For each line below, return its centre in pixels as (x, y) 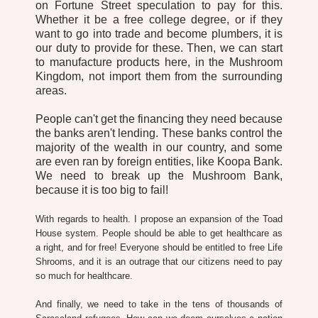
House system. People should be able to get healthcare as (159, 233)
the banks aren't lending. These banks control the (159, 133)
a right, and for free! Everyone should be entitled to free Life (159, 247)
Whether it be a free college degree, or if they (159, 19)
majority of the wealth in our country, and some (159, 147)
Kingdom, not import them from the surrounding (159, 76)
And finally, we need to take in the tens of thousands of (159, 304)
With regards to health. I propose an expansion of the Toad (159, 219)
